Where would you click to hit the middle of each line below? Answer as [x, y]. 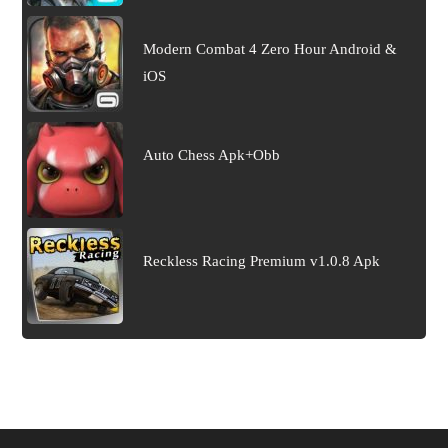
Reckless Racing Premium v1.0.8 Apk [261, 260]
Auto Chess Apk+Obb [211, 154]
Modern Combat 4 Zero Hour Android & [269, 48]
